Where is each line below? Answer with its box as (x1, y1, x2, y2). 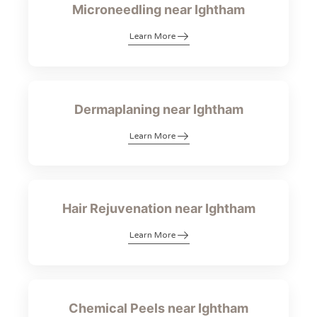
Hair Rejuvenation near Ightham (62, 201, 255, 217)
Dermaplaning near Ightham (74, 101, 243, 117)
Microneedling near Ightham (72, 2, 245, 18)
